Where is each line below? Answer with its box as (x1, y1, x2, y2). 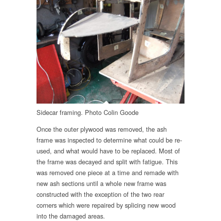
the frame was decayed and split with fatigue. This (37, 157, 178, 167)
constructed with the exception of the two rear (37, 189, 164, 199)
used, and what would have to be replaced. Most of (37, 146, 180, 156)
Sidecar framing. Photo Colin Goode (37, 107, 139, 117)
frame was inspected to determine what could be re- (37, 135, 182, 145)
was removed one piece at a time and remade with (37, 168, 179, 178)
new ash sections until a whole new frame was (37, 179, 166, 188)
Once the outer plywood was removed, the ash (37, 124, 167, 134)
